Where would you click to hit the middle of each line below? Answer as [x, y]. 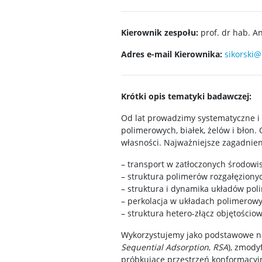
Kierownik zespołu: [161, 32]
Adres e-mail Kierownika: [173, 54]
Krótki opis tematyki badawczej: [186, 96]
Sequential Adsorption [165, 247]
